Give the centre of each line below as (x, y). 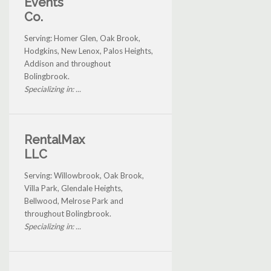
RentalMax (54, 140)
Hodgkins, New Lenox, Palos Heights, (89, 51)
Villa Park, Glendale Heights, (73, 188)
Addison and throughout (67, 64)
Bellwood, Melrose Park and (74, 201)
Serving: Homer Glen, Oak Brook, (82, 38)
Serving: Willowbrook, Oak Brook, (84, 176)
